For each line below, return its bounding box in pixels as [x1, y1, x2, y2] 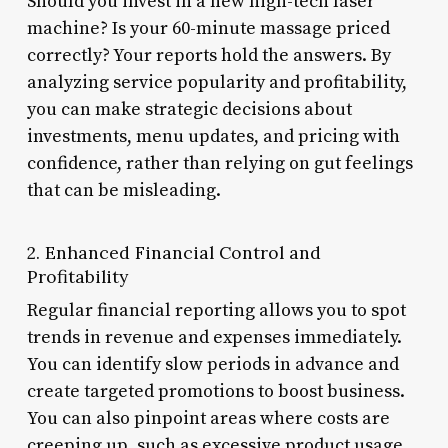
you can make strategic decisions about [26, 97, 352, 121]
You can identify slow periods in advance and [26, 352, 399, 376]
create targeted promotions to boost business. [26, 379, 405, 403]
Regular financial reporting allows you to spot [26, 298, 406, 322]
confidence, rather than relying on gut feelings [26, 151, 413, 175]
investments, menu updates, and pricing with [26, 124, 400, 148]
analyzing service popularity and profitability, [26, 70, 407, 94]
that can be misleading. [26, 178, 221, 202]
